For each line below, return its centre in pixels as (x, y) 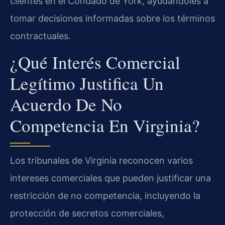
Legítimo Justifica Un (87, 83)
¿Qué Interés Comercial (95, 62)
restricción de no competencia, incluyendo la (105, 196)
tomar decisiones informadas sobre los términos (113, 19)
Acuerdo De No (66, 104)
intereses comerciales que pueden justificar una (110, 178)
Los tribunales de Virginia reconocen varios (101, 161)
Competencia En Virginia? (105, 126)
